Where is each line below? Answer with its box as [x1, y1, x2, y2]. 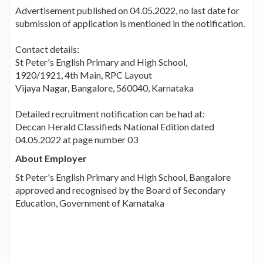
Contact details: [15, 43, 79, 55]
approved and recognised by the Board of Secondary [15, 184, 225, 195]
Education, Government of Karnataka [15, 197, 164, 208]
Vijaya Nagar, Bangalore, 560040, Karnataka [15, 82, 194, 93]
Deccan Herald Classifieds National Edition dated [15, 120, 214, 132]
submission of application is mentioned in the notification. [15, 17, 245, 29]
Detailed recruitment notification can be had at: [15, 107, 205, 119]
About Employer [15, 152, 87, 164]
